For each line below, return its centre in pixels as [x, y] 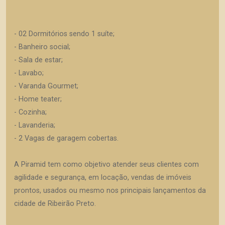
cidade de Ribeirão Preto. [55, 204]
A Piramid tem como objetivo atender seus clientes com [106, 164]
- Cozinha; [30, 112]
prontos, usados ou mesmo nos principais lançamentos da [110, 191]
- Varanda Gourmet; [46, 86]
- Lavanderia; [35, 125]
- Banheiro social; [42, 47]
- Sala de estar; [38, 60]
